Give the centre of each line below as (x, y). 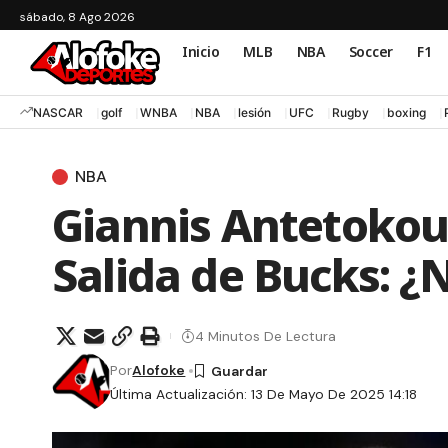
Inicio (201, 51)
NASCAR (58, 112)
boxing (406, 112)
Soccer (370, 51)
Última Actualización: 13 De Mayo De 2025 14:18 (264, 394)
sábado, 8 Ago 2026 (77, 17)
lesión (254, 112)
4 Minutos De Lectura (265, 335)
